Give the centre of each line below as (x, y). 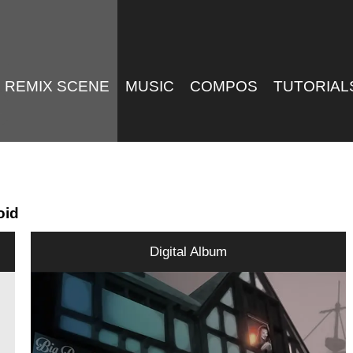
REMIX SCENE (58, 86)
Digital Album (189, 252)
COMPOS (224, 86)
